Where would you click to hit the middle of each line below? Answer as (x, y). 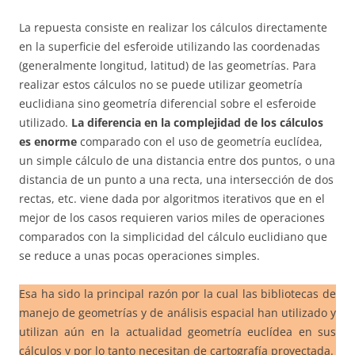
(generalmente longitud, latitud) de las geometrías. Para (168, 65)
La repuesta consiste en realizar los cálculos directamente (173, 27)
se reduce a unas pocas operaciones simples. (139, 255)
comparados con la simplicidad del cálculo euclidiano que (173, 236)
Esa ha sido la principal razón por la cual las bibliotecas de (177, 293)
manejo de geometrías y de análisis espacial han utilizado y (177, 312)
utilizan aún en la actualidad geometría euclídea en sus (177, 331)
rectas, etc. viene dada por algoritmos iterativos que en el (172, 198)
